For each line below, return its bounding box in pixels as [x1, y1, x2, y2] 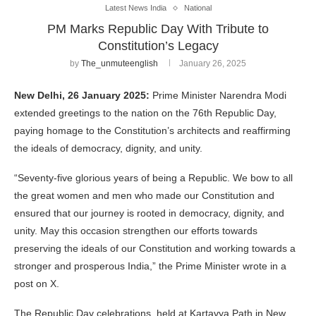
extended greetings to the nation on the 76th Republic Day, [14, 107, 276, 119]
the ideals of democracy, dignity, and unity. [14, 142, 202, 154]
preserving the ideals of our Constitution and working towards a [14, 243, 296, 255]
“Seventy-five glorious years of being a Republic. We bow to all [14, 172, 293, 184]
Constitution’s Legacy [97, 39, 219, 54]
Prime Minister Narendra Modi [150, 90, 286, 102]
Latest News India [104, 4, 166, 13]
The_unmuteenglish [81, 59, 158, 69]
